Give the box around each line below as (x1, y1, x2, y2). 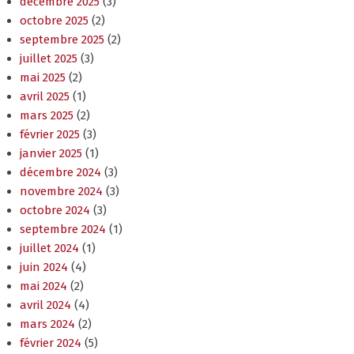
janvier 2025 (20, 146, 82, 161)
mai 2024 (20, 279, 67, 294)
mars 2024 (20, 317, 75, 332)
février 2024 (20, 336, 81, 351)
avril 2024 (20, 298, 71, 313)
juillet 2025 (20, 51, 77, 66)
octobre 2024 (20, 203, 90, 218)
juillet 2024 (20, 241, 79, 256)
